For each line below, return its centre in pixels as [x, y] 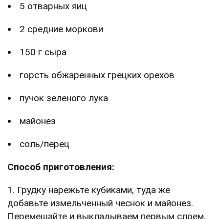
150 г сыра [43, 52]
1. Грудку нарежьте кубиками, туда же [89, 190]
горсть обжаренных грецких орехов [97, 75]
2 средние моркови [61, 29]
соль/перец [44, 144]
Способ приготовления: [61, 167]
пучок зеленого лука [64, 98]
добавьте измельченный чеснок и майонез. [100, 203]
